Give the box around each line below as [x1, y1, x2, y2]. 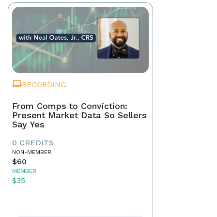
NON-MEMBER [12, 149, 51, 156]
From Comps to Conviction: [12, 101, 127, 111]
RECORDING [22, 80, 66, 90]
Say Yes [12, 119, 45, 130]
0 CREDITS [12, 138, 54, 148]
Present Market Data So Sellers [12, 110, 147, 121]
